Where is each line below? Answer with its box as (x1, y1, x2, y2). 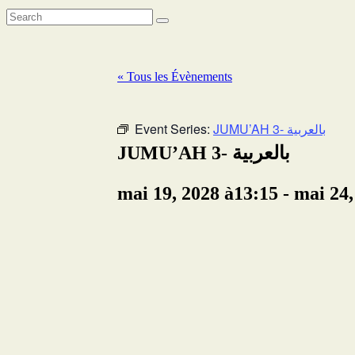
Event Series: (135, 119, 213, 138)
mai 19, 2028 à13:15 (117, 182, 278, 204)
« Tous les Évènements (117, 69, 232, 83)
